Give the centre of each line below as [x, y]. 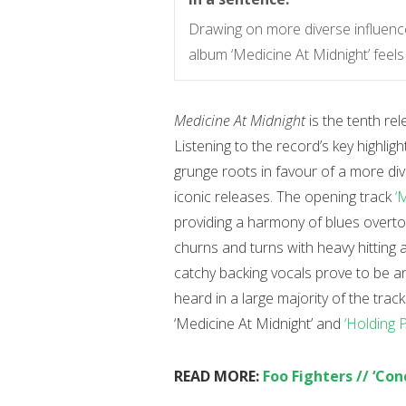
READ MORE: [218, 376]
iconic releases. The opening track [285, 197]
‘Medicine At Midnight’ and [259, 324]
